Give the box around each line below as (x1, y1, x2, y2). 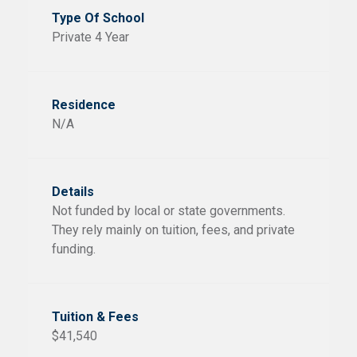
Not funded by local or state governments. (52, 202, 285, 218)
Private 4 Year (52, 29, 129, 45)
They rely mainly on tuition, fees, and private (52, 222, 295, 237)
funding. (52, 241, 96, 257)
